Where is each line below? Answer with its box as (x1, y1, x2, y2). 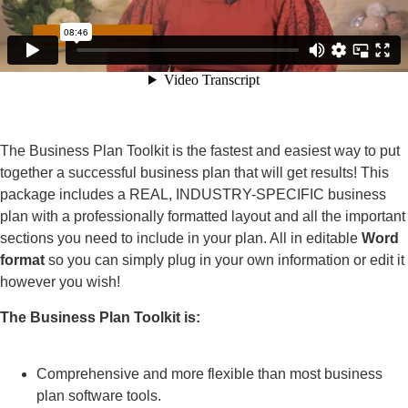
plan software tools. (36, 388, 161, 404)
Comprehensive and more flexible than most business (36, 366, 382, 382)
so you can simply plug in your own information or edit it (45, 252, 404, 269)
